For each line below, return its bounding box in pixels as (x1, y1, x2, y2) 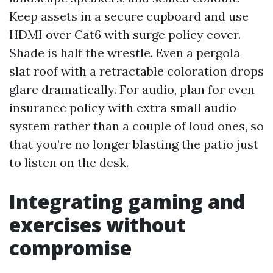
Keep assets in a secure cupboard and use (9, 9, 249, 24)
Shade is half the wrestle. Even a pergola (9, 45, 240, 60)
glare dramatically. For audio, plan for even (9, 82, 255, 97)
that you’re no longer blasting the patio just (9, 136, 258, 152)
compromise (9, 235, 132, 261)
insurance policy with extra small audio (9, 100, 236, 115)
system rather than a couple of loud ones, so (9, 118, 264, 133)
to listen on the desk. (9, 155, 129, 170)
